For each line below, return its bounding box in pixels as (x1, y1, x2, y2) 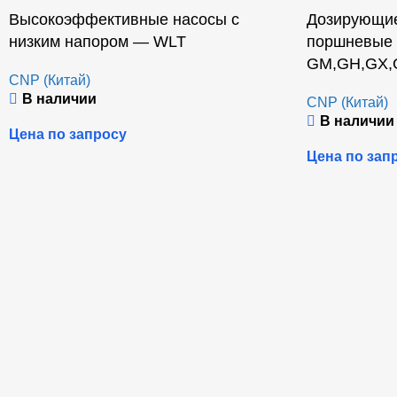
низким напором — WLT (9, 33, 186, 51)
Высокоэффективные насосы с (9, 11, 239, 29)
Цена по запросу (9, 127, 127, 143)
